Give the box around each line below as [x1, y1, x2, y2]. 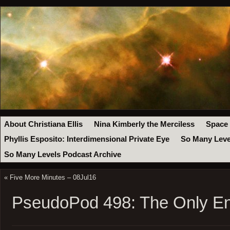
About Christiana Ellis [4, 120, 83, 128]
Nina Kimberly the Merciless [94, 120, 195, 128]
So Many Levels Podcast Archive [4, 150, 122, 159]
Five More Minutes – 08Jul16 [9, 173, 96, 181]
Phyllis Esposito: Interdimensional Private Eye [4, 135, 170, 144]
